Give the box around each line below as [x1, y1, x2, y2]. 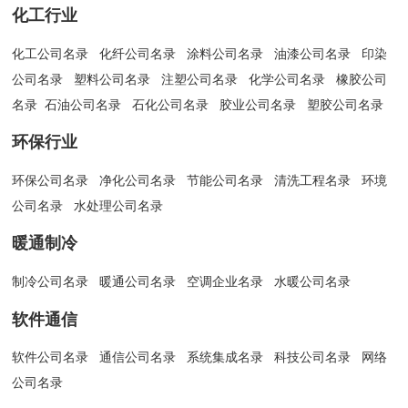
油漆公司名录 [274, 46, 352, 61]
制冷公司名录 [12, 273, 89, 289]
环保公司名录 [12, 172, 89, 188]
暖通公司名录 [99, 273, 177, 289]
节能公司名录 [187, 172, 264, 188]
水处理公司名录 [74, 198, 164, 213]
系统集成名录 [187, 350, 264, 365]
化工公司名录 [12, 46, 89, 61]
